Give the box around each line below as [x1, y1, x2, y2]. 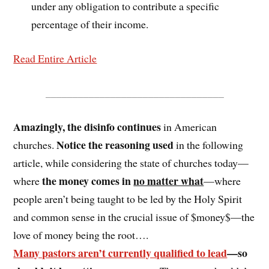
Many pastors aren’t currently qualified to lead [13, 244, 228, 261]
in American [161, 119, 217, 134]
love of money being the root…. [13, 227, 149, 242]
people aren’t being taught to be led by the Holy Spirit [13, 191, 243, 206]
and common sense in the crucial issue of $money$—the [13, 209, 255, 224]
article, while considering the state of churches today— [13, 155, 249, 170]
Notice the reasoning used [56, 136, 174, 153]
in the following [174, 137, 244, 152]
